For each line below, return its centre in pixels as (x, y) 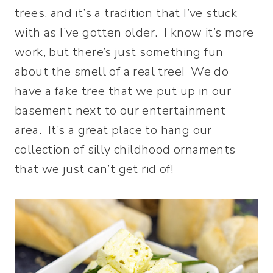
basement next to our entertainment (120, 111)
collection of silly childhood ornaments (125, 150)
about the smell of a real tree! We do (122, 72)
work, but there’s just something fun (119, 52)
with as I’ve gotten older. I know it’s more (134, 33)
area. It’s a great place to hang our (113, 130)
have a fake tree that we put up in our (123, 91)
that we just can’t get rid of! (94, 169)
